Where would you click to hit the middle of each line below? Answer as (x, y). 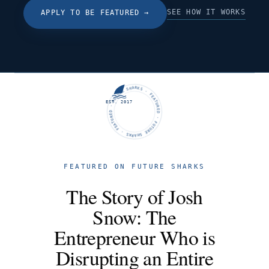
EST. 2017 (119, 102)
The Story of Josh (134, 196)
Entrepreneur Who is (134, 237)
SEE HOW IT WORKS (206, 12)
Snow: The (134, 216)
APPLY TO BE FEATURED (90, 13)
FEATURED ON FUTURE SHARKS (134, 166)
